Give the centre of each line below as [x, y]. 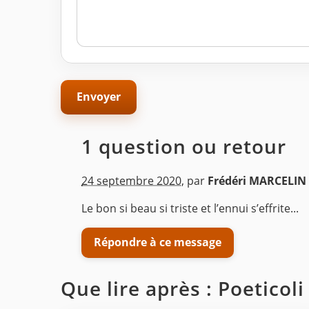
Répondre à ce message [158, 242]
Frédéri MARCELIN [257, 180]
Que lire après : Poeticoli [182, 288]
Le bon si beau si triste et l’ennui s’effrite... [190, 208]
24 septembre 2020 [131, 180]
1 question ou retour [184, 146]
